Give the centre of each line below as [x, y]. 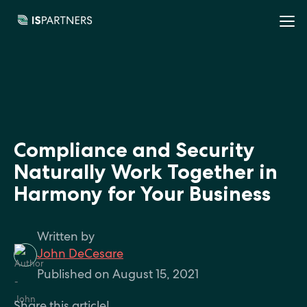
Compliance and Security [134, 151]
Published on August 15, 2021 [118, 274]
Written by [66, 236]
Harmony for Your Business [142, 195]
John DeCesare [80, 254]
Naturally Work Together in [146, 173]
